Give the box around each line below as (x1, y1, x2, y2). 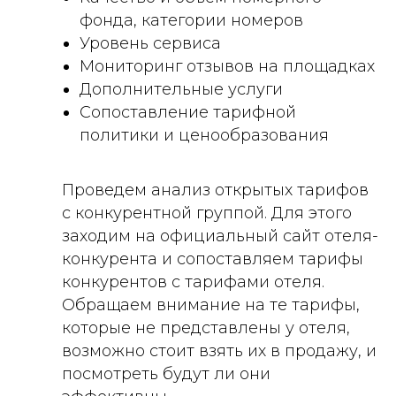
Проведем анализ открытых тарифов (62, 180, 369, 201)
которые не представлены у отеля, (62, 318, 350, 339)
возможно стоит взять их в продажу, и (62, 341, 377, 362)
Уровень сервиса (80, 34, 221, 54)
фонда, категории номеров (80, 11, 303, 31)
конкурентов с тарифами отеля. (62, 272, 324, 293)
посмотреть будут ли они (62, 364, 270, 385)
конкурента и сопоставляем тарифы (62, 249, 363, 270)
